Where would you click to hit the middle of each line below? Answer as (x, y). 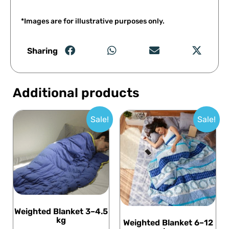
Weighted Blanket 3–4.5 (61, 212)
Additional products (76, 93)
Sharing (42, 51)
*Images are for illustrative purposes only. (93, 21)
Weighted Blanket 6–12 (168, 222)
